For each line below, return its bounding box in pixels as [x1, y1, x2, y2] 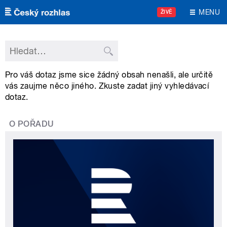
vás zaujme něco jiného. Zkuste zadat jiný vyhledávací [5, 81, 209, 91]
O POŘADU [9, 119, 54, 129]
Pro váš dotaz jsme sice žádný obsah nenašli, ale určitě [5, 70, 213, 80]
